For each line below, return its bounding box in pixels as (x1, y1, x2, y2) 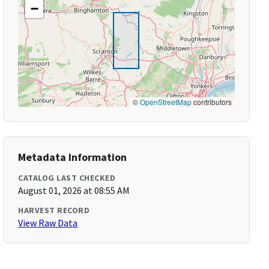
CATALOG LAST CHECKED (18, 172, 116, 183)
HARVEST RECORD (18, 205, 90, 216)
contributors (191, 97, 232, 107)
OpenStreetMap (139, 97, 192, 107)
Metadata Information (18, 150, 127, 164)
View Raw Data (18, 217, 78, 229)
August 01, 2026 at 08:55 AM (18, 184, 130, 196)
